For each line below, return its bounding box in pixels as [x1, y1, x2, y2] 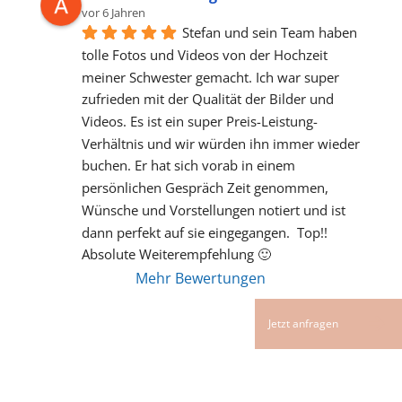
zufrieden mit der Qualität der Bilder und [81, 90, 334, 109]
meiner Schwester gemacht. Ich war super [81, 67, 339, 86]
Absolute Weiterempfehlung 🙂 [81, 245, 271, 264]
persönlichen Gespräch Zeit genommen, [81, 179, 328, 197]
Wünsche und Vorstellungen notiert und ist [81, 200, 345, 219]
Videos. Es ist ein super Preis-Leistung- [81, 112, 318, 130]
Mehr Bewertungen [135, 268, 267, 289]
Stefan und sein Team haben [181, 23, 357, 42]
